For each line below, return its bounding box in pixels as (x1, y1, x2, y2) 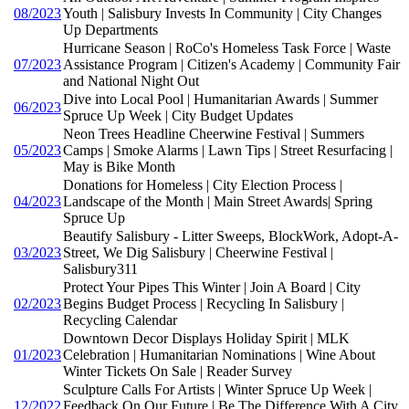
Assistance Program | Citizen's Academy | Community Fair (63, 57, 400, 73)
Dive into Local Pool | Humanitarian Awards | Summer (63, 91, 378, 108)
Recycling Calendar (63, 312, 177, 329)
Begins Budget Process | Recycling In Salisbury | (63, 296, 344, 312)
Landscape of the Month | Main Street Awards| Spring (63, 194, 372, 210)
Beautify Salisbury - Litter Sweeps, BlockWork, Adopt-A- (63, 228, 398, 245)
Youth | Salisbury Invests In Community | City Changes (63, 5, 382, 22)
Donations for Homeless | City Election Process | (63, 177, 342, 194)
